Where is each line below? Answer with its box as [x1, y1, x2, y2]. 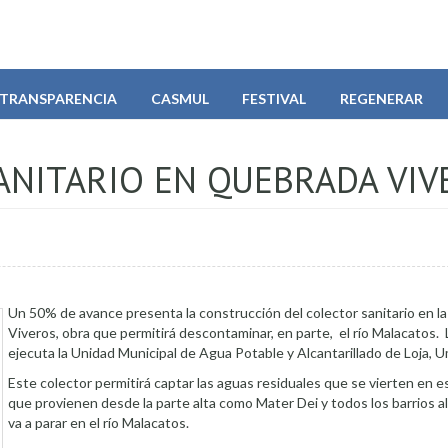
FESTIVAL [242, 89, 307, 107]
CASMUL [150, 89, 209, 107]
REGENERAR [339, 89, 423, 107]
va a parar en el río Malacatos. [8, 413, 189, 431]
